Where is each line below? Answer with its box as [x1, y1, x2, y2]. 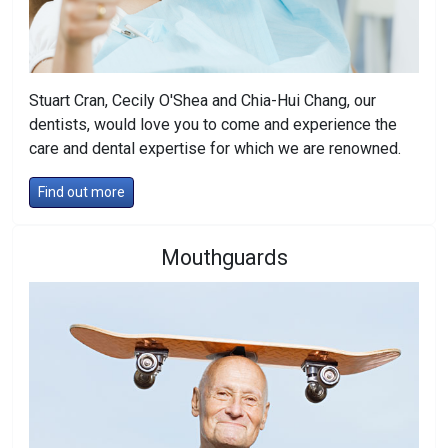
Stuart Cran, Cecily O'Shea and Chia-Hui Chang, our [29, 91, 376, 110]
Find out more [38, 184, 125, 200]
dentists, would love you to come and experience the [29, 115, 397, 134]
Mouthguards [160, 245, 288, 270]
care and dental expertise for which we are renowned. [29, 139, 401, 158]
